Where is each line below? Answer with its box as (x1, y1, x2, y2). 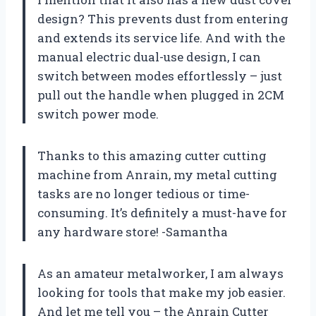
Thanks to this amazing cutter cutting (37, 147, 267, 164)
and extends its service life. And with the (37, 29, 285, 46)
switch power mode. (37, 105, 159, 122)
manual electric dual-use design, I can (37, 48, 261, 65)
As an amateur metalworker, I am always (37, 265, 284, 281)
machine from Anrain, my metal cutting (37, 166, 277, 183)
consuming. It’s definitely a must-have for (37, 204, 287, 221)
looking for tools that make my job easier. (37, 284, 286, 300)
